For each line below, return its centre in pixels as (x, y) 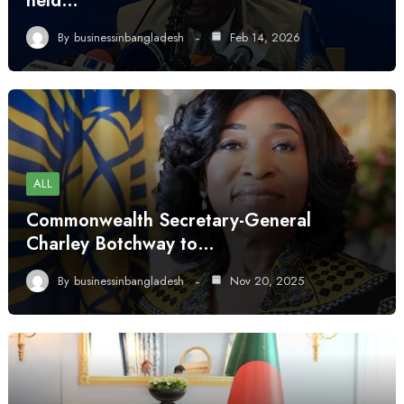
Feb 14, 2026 (263, 37)
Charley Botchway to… (120, 244)
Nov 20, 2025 (265, 280)
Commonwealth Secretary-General (168, 220)
